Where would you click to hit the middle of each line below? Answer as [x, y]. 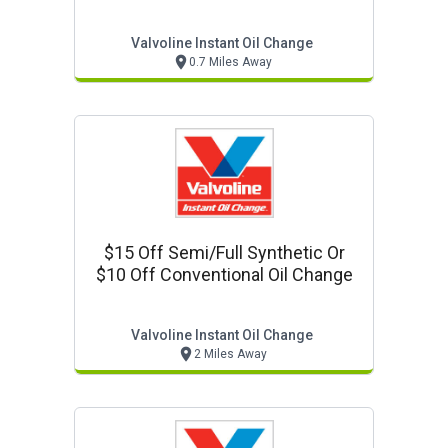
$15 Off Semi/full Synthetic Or [224, 252]
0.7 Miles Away [230, 62]
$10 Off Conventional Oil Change [224, 274]
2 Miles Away [230, 354]
